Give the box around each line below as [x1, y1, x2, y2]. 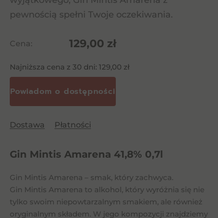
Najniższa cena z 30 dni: [10, 62, 99, 72]
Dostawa [10, 120, 45, 129]
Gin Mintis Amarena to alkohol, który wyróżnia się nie [10, 185, 204, 194]
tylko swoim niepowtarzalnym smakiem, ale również [10, 197, 202, 206]
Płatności [54, 120, 91, 129]
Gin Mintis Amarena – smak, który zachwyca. [10, 173, 173, 182]
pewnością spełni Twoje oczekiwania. [10, 9, 173, 20]
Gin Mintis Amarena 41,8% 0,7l [10, 148, 163, 160]
